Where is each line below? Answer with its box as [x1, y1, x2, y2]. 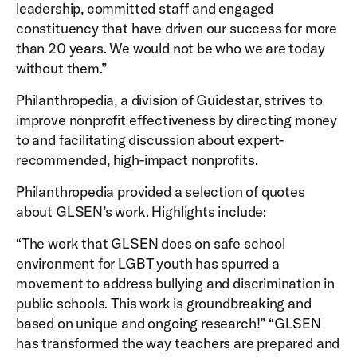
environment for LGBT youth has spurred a [16, 254, 280, 273]
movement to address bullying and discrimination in [16, 274, 335, 292]
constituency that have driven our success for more [16, 19, 338, 37]
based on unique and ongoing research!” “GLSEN [16, 314, 321, 332]
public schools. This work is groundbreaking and [16, 294, 312, 312]
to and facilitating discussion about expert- [16, 131, 284, 149]
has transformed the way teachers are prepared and [16, 334, 340, 352]
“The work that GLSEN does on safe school [16, 234, 285, 253]
